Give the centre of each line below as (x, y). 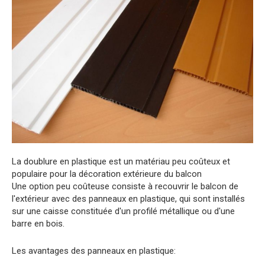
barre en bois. (38, 224)
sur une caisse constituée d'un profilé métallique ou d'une (123, 211)
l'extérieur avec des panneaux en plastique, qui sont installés (128, 199)
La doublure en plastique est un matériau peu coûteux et (121, 162)
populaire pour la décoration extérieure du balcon (107, 174)
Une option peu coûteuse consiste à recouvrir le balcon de (125, 187)
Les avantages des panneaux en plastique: (94, 251)
